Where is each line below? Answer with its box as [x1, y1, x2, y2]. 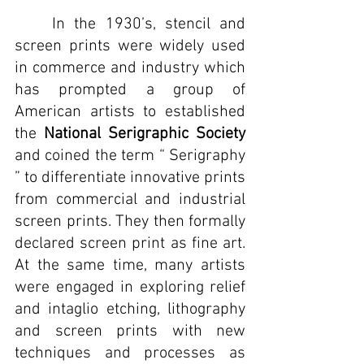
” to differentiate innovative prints [15, 168, 245, 188]
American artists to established [15, 102, 245, 122]
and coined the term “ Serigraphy [15, 146, 245, 166]
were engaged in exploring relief [15, 278, 245, 297]
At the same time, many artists [15, 256, 245, 275]
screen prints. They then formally [15, 212, 245, 232]
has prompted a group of [15, 80, 245, 100]
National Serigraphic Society [44, 124, 245, 144]
